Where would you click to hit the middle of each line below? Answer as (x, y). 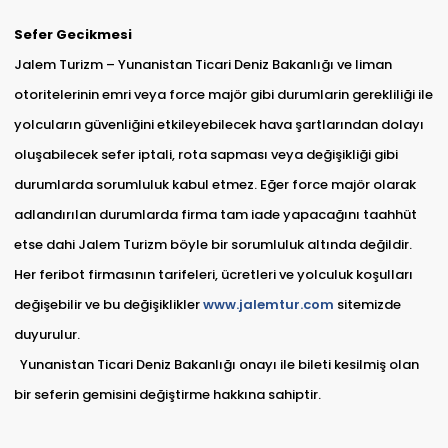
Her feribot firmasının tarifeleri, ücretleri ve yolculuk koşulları (213, 275)
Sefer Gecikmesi (74, 35)
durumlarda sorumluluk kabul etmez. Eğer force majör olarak (214, 185)
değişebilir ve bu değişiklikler (108, 305)
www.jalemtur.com (268, 305)
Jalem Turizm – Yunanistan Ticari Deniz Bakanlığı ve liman (202, 65)
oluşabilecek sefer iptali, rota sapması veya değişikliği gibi (205, 155)
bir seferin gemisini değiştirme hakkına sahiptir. (167, 395)
